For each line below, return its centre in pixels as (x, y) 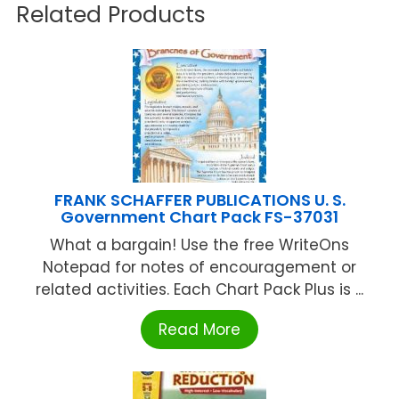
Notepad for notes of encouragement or (199, 267)
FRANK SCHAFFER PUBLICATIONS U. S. (199, 199)
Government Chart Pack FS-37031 (199, 216)
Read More (199, 329)
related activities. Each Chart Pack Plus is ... (199, 289)
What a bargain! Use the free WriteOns (199, 244)
